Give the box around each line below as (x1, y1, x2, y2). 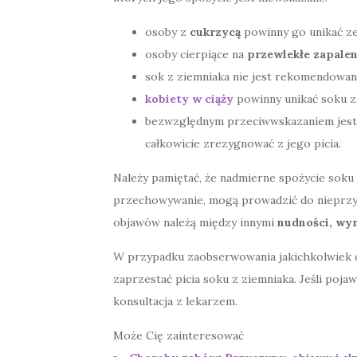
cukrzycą (190, 25, 241, 40)
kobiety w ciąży (145, 92, 233, 107)
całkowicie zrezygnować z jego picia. (145, 136, 341, 151)
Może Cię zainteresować (113, 328, 244, 343)
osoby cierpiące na (145, 47, 247, 62)
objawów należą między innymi (113, 215, 277, 230)
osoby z (145, 25, 190, 40)
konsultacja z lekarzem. (113, 294, 237, 309)
